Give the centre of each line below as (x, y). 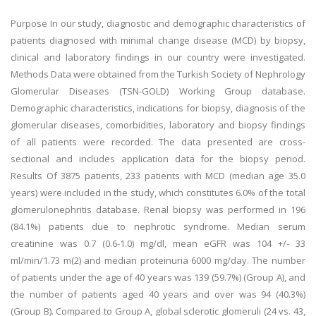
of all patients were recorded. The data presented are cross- (158, 142)
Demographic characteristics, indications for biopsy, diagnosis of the (158, 108)
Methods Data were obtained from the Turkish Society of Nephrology (158, 74)
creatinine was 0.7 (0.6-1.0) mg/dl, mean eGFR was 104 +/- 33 (158, 243)
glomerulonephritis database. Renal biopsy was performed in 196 (158, 209)
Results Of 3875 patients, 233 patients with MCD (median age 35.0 (158, 176)
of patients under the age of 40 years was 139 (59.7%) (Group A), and (158, 277)
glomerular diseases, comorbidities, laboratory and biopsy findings (158, 125)
